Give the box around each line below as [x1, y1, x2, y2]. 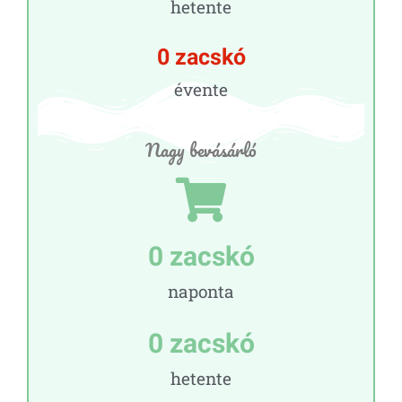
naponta [168, 279, 234, 302]
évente [174, 77, 228, 100]
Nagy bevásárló [145, 134, 257, 165]
